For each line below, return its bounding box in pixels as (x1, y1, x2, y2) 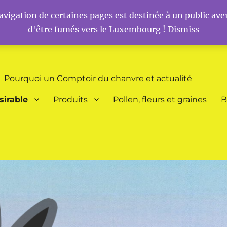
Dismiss (168, 24, 199, 34)
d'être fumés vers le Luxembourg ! (28, 24, 168, 34)
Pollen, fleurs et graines (113, 94, 207, 104)
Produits (53, 94, 88, 104)
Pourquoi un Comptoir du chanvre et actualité (4, 73, 193, 83)
